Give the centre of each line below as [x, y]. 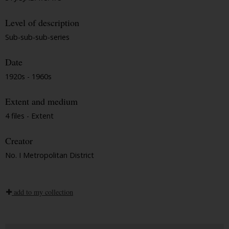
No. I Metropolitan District [50, 155]
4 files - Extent [29, 116]
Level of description [42, 23]
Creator [19, 141]
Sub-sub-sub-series [37, 37]
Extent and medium [41, 101]
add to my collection [42, 192]
